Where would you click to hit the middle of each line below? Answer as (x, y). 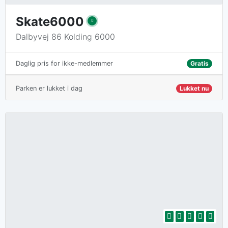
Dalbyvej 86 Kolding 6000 (65, 37)
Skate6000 (50, 22)
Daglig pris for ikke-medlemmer (64, 64)
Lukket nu (194, 89)
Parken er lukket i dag (49, 89)
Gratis (199, 63)
